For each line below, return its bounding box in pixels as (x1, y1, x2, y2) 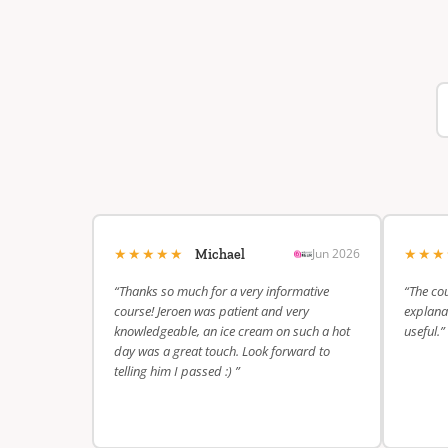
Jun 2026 (312, 244, 360, 262)
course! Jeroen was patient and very (114, 302, 309, 320)
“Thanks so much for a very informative (114, 282, 329, 300)
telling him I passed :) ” (114, 362, 240, 380)
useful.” (404, 322, 445, 340)
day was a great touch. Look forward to (114, 342, 330, 360)
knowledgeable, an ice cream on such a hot (114, 322, 350, 340)
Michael (195, 246, 245, 263)
